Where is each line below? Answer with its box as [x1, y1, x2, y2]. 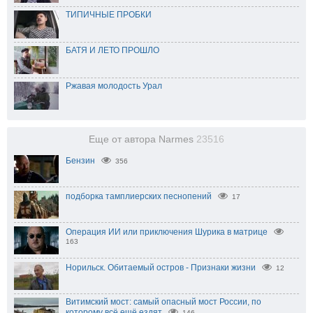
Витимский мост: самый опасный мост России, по [66, 296, 261, 307]
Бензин [66, 155, 95, 166]
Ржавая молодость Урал [66, 80, 162, 91]
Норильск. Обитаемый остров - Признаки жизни [66, 262, 256, 272]
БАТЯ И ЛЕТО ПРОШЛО [66, 45, 159, 55]
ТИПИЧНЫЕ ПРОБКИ [66, 9, 152, 20]
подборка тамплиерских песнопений [66, 191, 212, 201]
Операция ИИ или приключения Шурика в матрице [66, 226, 268, 237]
